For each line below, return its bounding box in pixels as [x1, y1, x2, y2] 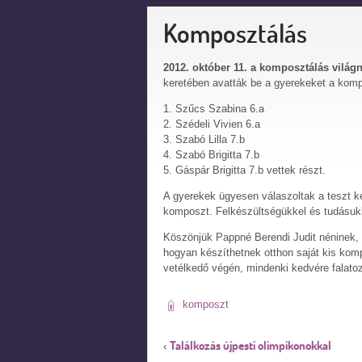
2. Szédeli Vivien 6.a [163, 118, 260, 130]
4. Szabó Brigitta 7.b [163, 149, 259, 161]
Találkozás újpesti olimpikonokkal [170, 337, 331, 353]
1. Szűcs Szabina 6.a [163, 103, 264, 115]
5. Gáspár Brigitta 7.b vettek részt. [163, 164, 326, 176]
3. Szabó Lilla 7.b [163, 133, 245, 145]
